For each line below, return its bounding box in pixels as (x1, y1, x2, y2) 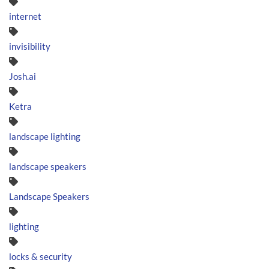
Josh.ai (9, 70, 36, 82)
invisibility (9, 40, 50, 52)
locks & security (9, 250, 72, 262)
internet (9, 10, 41, 22)
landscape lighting (9, 130, 80, 142)
